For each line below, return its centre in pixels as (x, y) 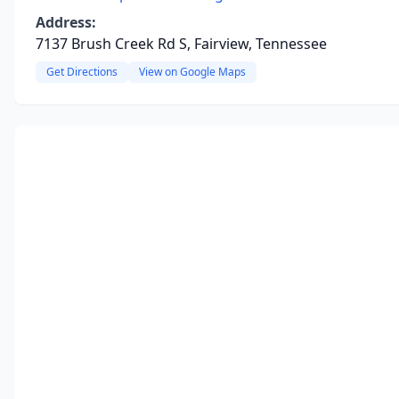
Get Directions (82, 72)
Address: (66, 22)
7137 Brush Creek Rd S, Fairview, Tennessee (181, 44)
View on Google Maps (192, 72)
